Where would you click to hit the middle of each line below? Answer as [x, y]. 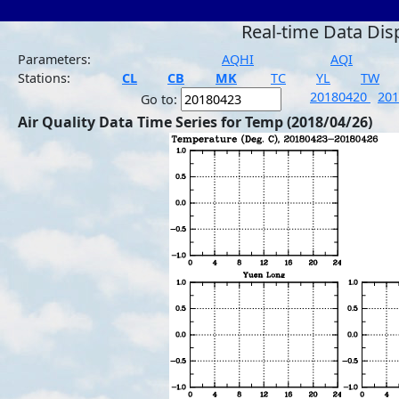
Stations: [44, 78]
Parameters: [54, 59]
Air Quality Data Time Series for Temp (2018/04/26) [195, 122]
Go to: [161, 99]
